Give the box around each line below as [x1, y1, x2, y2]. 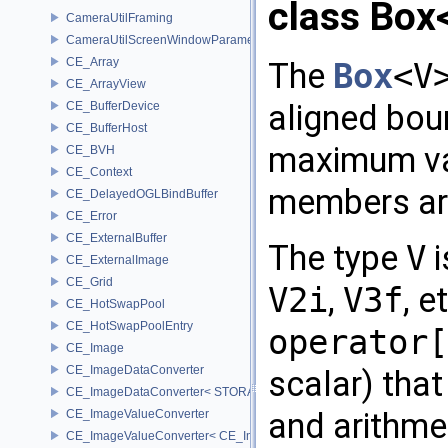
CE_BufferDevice [66, 98, 160, 113]
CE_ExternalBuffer [66, 230, 167, 245]
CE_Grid [66, 274, 113, 289]
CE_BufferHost [66, 120, 147, 135]
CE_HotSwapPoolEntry [66, 318, 193, 333]
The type [268, 237, 406, 278]
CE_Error [66, 208, 117, 223]
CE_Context [66, 164, 132, 179]
